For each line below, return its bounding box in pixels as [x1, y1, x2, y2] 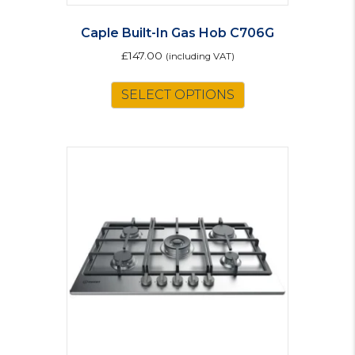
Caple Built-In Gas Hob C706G [81, 25, 274, 41]
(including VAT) [165, 51, 235, 63]
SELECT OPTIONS [120, 86, 235, 102]
